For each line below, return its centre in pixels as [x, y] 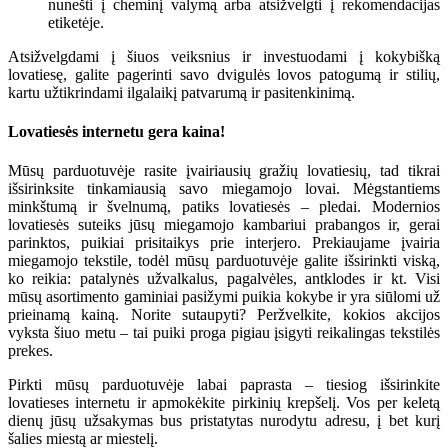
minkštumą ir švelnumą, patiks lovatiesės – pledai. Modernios [224, 207]
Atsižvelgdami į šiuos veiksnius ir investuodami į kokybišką [224, 56]
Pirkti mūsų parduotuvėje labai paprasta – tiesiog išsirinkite [224, 385]
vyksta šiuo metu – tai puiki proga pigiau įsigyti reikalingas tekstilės [224, 333]
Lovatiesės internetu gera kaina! [116, 131]
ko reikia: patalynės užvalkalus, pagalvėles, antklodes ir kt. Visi [224, 279]
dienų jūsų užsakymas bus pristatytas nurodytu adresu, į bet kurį [224, 421]
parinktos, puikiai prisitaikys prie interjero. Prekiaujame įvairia [224, 243]
